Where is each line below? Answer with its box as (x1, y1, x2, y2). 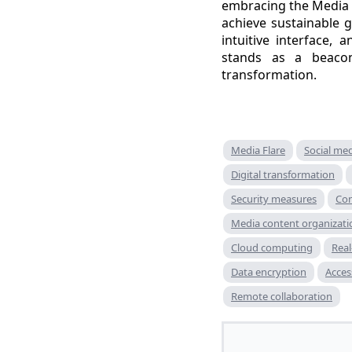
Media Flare (231, 142, 285, 157)
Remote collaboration (231, 288, 332, 303)
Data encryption (231, 264, 306, 279)
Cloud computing (231, 240, 313, 255)
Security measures (231, 191, 317, 206)
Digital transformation (231, 167, 335, 181)
